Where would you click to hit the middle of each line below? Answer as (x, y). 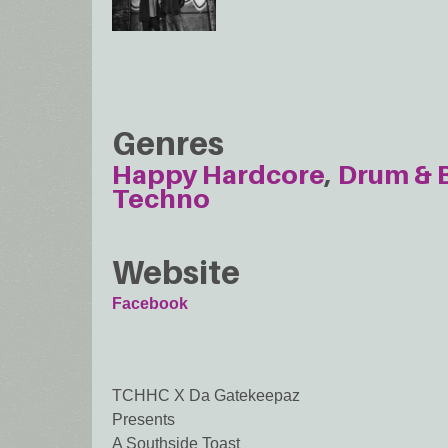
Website (176, 272)
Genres (168, 142)
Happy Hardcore (218, 174)
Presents (143, 420)
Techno (161, 198)
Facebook (150, 304)
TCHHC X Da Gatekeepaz (206, 396)
